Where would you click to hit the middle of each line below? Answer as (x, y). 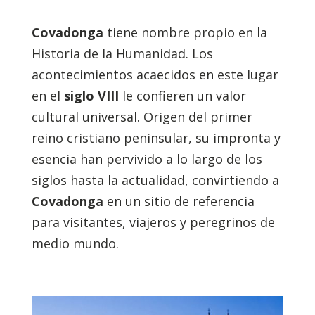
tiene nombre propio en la (185, 32)
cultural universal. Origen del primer (142, 117)
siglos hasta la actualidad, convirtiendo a (155, 180)
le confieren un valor (182, 96)
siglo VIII (91, 96)
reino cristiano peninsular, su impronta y (156, 138)
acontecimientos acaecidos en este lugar (155, 75)
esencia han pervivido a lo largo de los (147, 159)
